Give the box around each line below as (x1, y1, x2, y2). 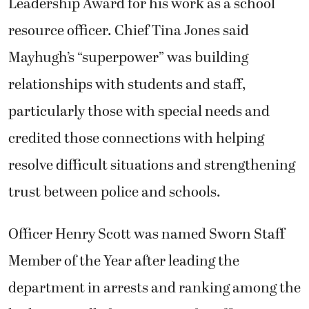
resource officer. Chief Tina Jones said (8, 19, 249, 42)
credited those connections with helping (8, 127, 264, 150)
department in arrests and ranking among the (8, 277, 301, 300)
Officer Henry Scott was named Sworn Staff (8, 223, 285, 246)
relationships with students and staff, (8, 73, 246, 96)
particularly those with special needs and (8, 100, 270, 123)
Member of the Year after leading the (8, 250, 239, 273)
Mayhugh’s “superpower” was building (8, 46, 248, 69)
